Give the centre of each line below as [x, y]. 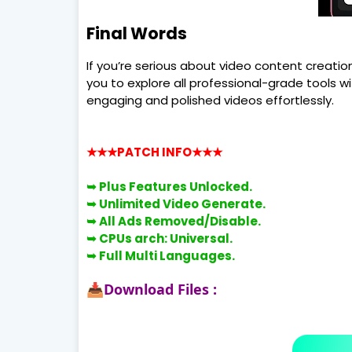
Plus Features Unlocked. [175, 187]
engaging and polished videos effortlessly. [210, 100]
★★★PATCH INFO [139, 152]
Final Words [136, 33]
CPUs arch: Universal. [165, 238]
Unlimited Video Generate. [182, 204]
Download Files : [160, 289]
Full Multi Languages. [167, 256]
